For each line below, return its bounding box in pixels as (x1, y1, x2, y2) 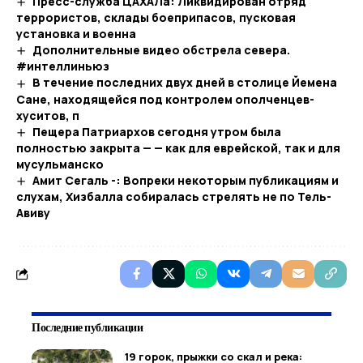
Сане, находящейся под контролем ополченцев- (16, 91, 314, 107)
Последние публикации (32, 318, 143, 336)
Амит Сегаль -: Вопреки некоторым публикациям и (32, 172, 339, 188)
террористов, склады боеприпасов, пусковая (16, 10, 296, 26)
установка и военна (16, 26, 136, 42)
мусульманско (16, 156, 104, 172)
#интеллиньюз (16, 58, 109, 75)
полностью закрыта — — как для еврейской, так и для (16, 139, 340, 156)
